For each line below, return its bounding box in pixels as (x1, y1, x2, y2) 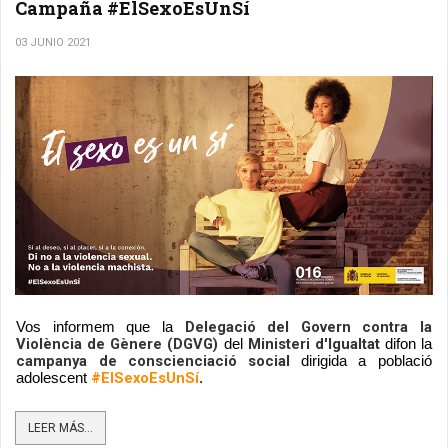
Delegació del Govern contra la (184, 318, 432, 337)
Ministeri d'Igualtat (247, 335, 380, 354)
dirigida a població (290, 353, 432, 370)
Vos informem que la (16, 319, 185, 336)
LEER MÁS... (28, 421, 93, 436)
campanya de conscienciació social (16, 352, 290, 371)
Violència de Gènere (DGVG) (16, 335, 219, 354)
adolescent (16, 370, 92, 387)
